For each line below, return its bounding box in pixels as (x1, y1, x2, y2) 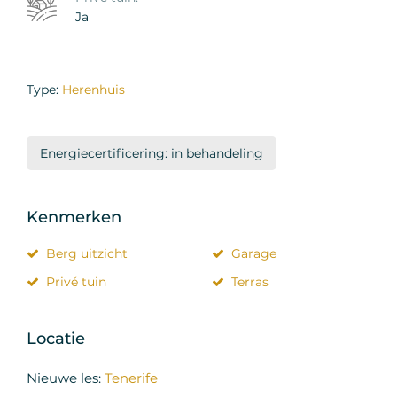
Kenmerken (27, 206, 121, 227)
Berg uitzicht (46, 245, 128, 261)
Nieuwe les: (27, 369, 105, 386)
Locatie (27, 328, 85, 348)
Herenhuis (62, 81, 125, 97)
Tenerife (105, 369, 158, 386)
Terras (231, 273, 269, 290)
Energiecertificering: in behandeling (40, 144, 263, 161)
